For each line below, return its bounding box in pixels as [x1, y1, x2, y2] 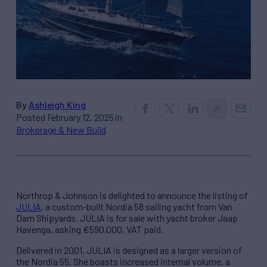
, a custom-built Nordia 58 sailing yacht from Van [41, 201, 232, 213]
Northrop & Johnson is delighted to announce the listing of [16, 190, 248, 201]
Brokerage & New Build [16, 124, 106, 136]
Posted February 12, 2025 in [16, 111, 123, 123]
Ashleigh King [28, 99, 86, 111]
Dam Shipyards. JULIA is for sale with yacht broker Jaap [16, 212, 238, 224]
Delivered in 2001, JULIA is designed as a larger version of [16, 244, 242, 256]
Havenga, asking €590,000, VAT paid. [16, 223, 163, 235]
